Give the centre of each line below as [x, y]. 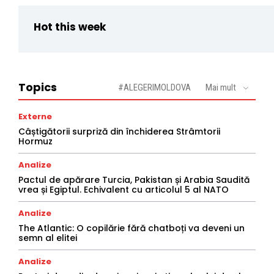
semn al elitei [48, 238]
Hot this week [70, 27]
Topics [38, 87]
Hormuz [35, 142]
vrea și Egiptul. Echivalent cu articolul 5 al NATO [124, 190]
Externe [35, 117]
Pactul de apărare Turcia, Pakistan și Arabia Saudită [134, 180]
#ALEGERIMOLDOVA [154, 88]
